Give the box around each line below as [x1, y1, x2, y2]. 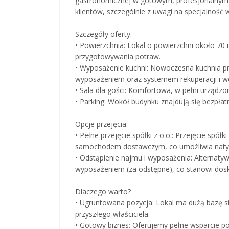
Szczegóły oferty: [75, 29, 132, 39]
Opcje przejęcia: [75, 119, 128, 129]
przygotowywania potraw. [75, 51, 161, 61]
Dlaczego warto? [75, 186, 131, 196]
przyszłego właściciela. [75, 209, 150, 219]
